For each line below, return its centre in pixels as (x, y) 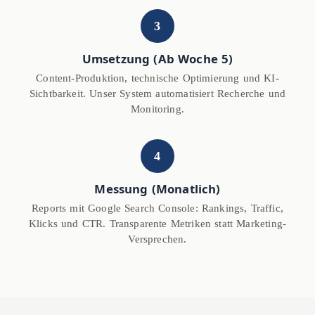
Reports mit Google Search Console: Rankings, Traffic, (157, 208)
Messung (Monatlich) (157, 189)
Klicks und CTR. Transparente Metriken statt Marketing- (157, 224)
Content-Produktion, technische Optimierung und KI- (157, 78)
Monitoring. (157, 109)
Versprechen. (157, 239)
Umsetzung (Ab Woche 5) (157, 59)
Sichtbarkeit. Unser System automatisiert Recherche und (157, 94)
